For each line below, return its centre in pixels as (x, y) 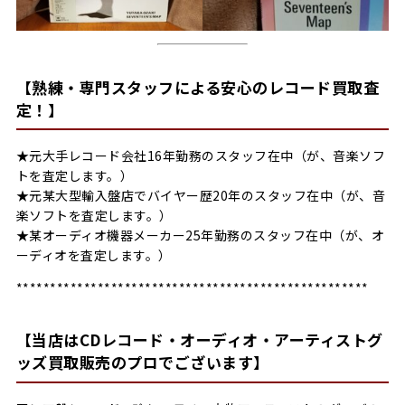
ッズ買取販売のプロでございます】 (142, 362)
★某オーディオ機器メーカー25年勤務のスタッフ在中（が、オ (200, 235)
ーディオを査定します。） (94, 255)
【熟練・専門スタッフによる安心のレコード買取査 (198, 87)
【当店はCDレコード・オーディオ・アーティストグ (199, 339)
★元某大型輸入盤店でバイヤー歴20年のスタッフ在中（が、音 (201, 195)
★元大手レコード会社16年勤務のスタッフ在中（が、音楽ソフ (201, 155)
